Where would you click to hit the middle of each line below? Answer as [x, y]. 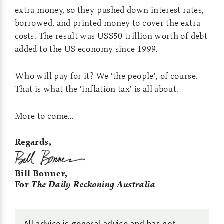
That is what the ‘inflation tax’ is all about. [97, 89]
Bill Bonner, [41, 173]
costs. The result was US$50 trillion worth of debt [111, 36]
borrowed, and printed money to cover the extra [108, 23]
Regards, [33, 142]
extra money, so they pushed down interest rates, [110, 10]
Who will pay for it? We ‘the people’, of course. [107, 76]
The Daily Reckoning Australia [93, 184]
